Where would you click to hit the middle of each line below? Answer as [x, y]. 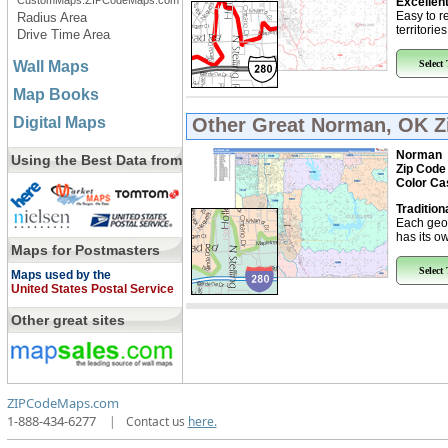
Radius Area [51, 17]
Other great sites [67, 320]
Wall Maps [50, 66]
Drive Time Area [63, 34]
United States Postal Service [92, 289]
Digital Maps [59, 122]
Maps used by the [60, 275]
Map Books [55, 94]
